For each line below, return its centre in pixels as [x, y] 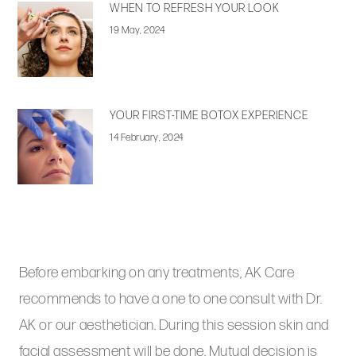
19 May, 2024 [137, 31]
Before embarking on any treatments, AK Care [157, 273]
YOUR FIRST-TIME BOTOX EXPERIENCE [209, 116]
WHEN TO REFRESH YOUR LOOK [195, 9]
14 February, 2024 [147, 138]
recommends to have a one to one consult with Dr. [170, 300]
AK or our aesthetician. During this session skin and [174, 326]
